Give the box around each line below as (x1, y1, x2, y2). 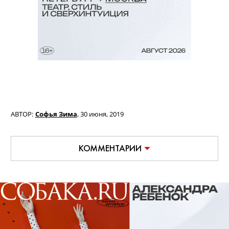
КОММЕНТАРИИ (78, 143, 142, 153)
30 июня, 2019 (80, 110, 124, 119)
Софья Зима (35, 110, 77, 119)
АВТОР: (11, 110, 33, 119)
